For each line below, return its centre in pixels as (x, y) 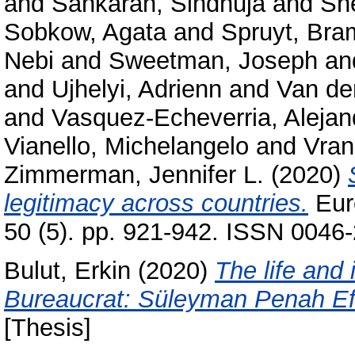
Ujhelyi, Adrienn (137, 89)
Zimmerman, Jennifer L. (134, 174)
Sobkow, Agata (85, 32)
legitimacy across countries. (156, 203)
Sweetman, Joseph (213, 60)
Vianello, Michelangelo (126, 146)
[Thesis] (48, 327)
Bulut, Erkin (67, 270)
